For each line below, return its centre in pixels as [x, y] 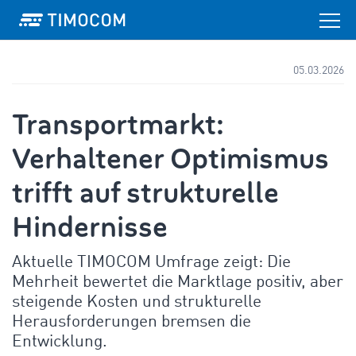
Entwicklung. [60, 342]
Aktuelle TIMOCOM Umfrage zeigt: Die [151, 263]
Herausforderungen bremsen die [132, 322]
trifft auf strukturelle [145, 193]
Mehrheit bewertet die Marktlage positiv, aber [178, 282]
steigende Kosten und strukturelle [137, 302]
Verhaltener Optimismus [170, 159]
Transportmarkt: [118, 125]
